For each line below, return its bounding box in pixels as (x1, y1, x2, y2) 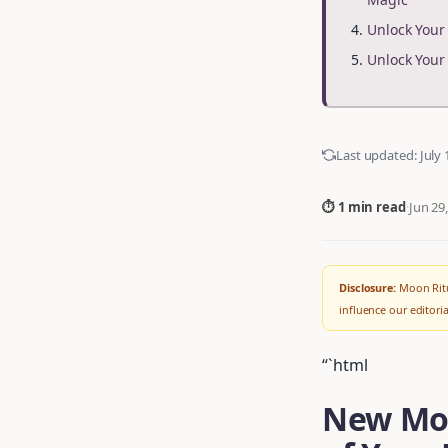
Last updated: (336, 146, 420, 165)
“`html (322, 354, 368, 377)
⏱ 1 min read (322, 198, 406, 217)
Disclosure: (339, 280, 396, 296)
